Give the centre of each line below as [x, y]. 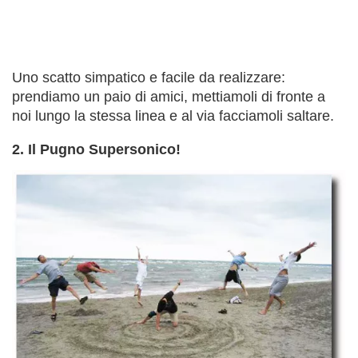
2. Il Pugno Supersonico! [96, 149]
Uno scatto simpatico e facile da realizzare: [149, 77]
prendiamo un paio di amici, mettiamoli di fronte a [169, 96]
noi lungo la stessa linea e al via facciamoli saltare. [173, 115]
